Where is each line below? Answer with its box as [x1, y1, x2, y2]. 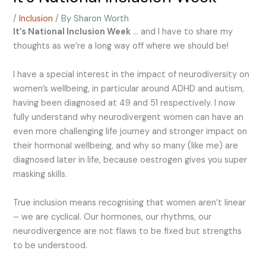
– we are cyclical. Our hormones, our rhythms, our [13, 211, 212, 223]
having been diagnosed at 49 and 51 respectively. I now [13, 97, 236, 109]
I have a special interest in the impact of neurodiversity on [13, 68, 250, 80]
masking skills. [13, 168, 68, 180]
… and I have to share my [131, 26, 233, 37]
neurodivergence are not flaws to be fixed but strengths [13, 225, 242, 237]
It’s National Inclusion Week [13, 26, 131, 37]
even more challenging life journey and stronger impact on [13, 125, 248, 137]
